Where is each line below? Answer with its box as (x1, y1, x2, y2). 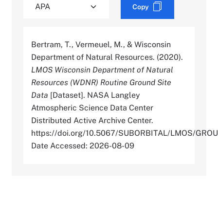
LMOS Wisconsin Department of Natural (31, 65, 173, 74)
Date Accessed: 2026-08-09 (31, 141, 134, 150)
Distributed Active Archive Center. (31, 115, 153, 125)
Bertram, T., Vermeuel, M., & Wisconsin (31, 39, 171, 49)
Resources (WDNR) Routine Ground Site (31, 77, 171, 87)
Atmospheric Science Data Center (31, 103, 153, 112)
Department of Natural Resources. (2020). (31, 52, 183, 62)
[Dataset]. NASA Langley (48, 90, 140, 100)
